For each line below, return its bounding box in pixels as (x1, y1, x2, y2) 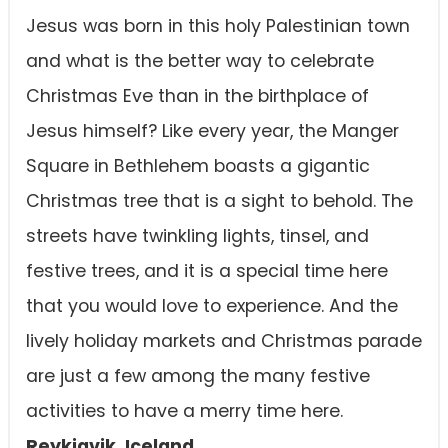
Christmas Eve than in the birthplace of (26, 84, 369, 109)
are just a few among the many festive (26, 364, 370, 389)
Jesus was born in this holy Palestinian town (26, 14, 410, 39)
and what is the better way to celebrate (26, 49, 374, 74)
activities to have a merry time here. (26, 399, 343, 424)
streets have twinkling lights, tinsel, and (26, 224, 369, 249)
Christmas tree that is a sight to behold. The (26, 189, 413, 214)
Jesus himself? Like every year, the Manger (26, 119, 399, 144)
